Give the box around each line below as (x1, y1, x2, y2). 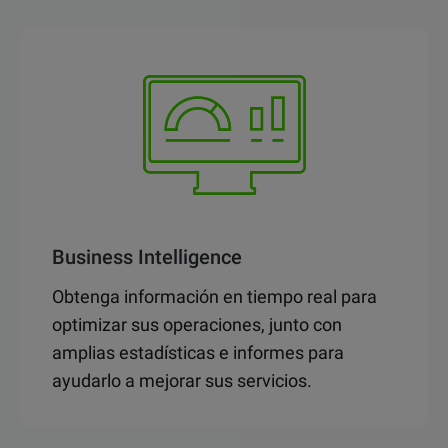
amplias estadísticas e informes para (52, 342, 344, 364)
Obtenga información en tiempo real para (52, 286, 377, 308)
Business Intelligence (52, 245, 242, 270)
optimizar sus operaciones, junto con (52, 314, 342, 336)
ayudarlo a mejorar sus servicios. (52, 370, 312, 392)
